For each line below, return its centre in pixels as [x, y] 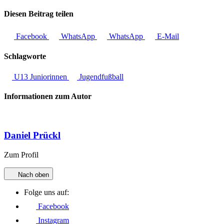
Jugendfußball [100, 76]
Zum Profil [21, 154]
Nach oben [32, 174]
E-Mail [167, 36]
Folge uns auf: [46, 192]
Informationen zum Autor [48, 96]
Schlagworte [25, 56]
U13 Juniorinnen [40, 76]
